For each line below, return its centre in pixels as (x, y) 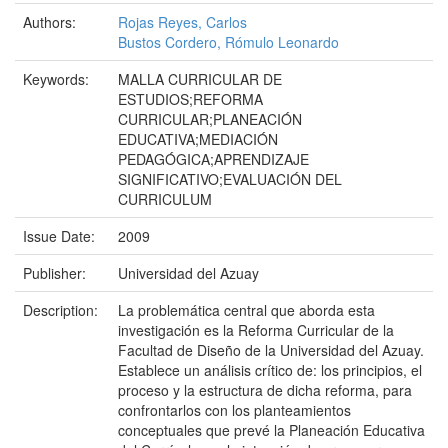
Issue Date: (61, 236)
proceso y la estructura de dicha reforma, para (265, 390)
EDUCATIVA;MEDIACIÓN (198, 139)
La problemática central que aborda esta (246, 310)
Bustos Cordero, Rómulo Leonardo (228, 42)
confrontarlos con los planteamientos (234, 410)
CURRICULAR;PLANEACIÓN (210, 119)
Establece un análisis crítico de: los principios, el (270, 370)
